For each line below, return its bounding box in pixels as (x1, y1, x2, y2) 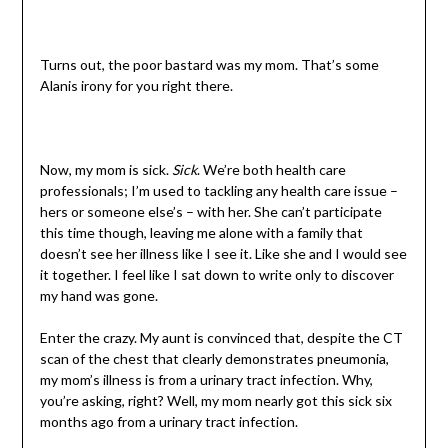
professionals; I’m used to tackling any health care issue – (39, 182, 398, 200)
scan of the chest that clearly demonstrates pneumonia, (39, 350, 389, 368)
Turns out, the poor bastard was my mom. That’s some (39, 56, 379, 74)
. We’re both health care (196, 161, 346, 179)
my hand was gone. (39, 287, 158, 305)
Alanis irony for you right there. (39, 77, 233, 95)
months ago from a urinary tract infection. (39, 413, 298, 431)
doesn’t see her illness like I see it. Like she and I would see (39, 245, 407, 263)
